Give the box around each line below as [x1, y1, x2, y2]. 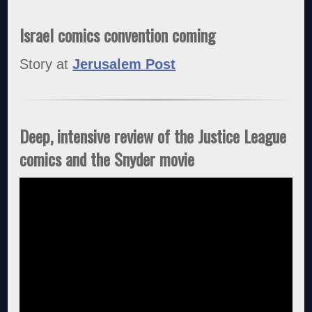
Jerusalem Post [72, 56, 176, 72]
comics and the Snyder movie [19, 146, 195, 172]
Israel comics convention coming [19, 22, 216, 47]
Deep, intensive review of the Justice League [19, 123, 287, 149]
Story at [19, 56, 73, 72]
